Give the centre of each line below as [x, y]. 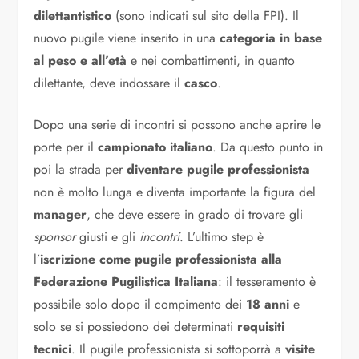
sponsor [55, 237]
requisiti [261, 327]
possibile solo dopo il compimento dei [140, 305]
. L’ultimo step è [222, 237]
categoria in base [271, 38]
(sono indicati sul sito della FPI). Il [206, 16]
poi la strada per [81, 170]
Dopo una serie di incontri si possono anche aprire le [177, 125]
